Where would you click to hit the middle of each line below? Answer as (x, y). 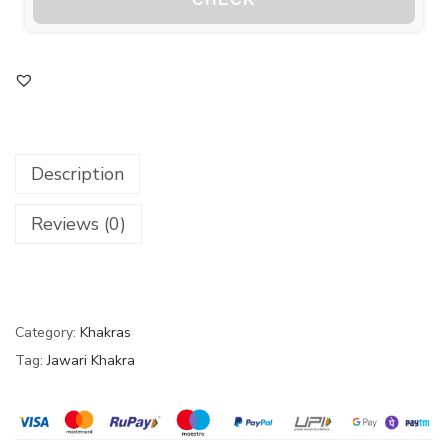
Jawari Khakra (91, 361)
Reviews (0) (78, 224)
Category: (47, 333)
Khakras (105, 333)
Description (77, 174)
